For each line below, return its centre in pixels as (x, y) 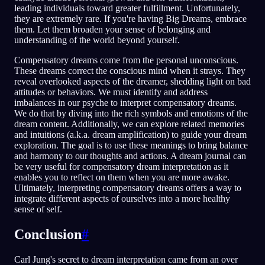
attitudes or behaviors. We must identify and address (111, 92)
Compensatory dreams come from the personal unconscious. (126, 60)
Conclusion (48, 234)
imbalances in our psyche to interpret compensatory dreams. (125, 103)
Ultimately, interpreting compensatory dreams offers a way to (128, 188)
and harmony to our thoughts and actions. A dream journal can (130, 156)
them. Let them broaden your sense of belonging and (112, 30)
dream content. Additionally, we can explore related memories (129, 124)
